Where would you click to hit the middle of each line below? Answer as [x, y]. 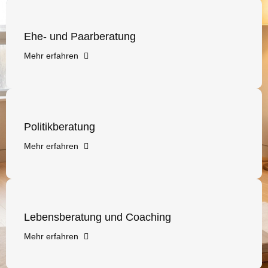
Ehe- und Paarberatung [80, 36]
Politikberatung [60, 127]
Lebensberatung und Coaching [98, 217]
